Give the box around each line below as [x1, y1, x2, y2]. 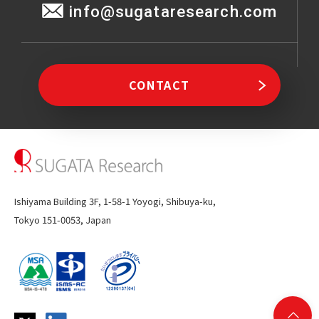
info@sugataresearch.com [68, 2, 278, 21]
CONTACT [128, 76, 191, 93]
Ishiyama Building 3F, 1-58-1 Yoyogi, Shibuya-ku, [14, 194, 216, 208]
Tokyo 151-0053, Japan [14, 212, 111, 226]
